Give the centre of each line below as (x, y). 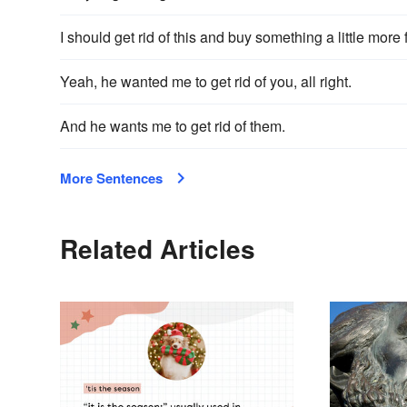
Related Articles (158, 249)
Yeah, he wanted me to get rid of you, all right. (206, 82)
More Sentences (111, 179)
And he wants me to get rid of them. (173, 126)
